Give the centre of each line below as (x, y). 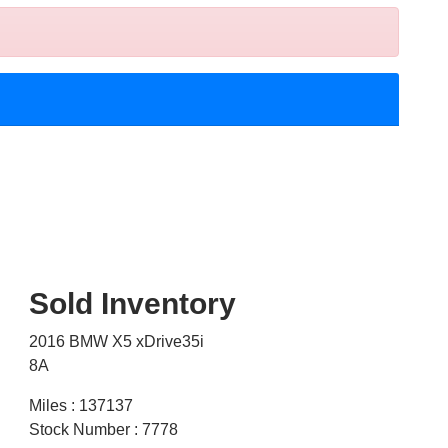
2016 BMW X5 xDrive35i (116, 342)
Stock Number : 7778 (103, 430)
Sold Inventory (132, 304)
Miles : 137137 (80, 406)
